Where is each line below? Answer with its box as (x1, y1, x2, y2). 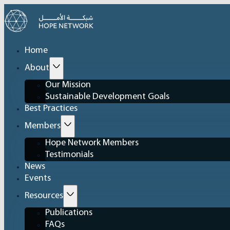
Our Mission (45, 81, 91, 90)
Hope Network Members (45, 139, 139, 148)
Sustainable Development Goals (45, 92, 169, 102)
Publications (45, 208, 92, 218)
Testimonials (45, 150, 93, 160)
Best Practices (25, 104, 78, 113)
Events (25, 174, 51, 183)
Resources (25, 191, 63, 201)
